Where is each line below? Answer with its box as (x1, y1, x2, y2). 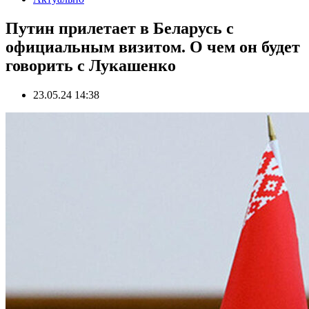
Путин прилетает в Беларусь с (6, 19, 234, 37)
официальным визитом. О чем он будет (6, 37, 300, 56)
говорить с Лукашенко (6, 56, 176, 74)
